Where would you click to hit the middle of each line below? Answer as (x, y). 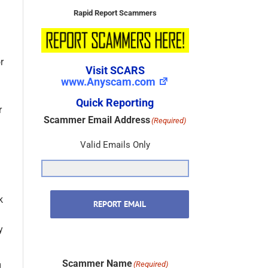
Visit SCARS (115, 57)
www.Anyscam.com (109, 69)
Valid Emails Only (115, 132)
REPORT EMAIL (119, 191)
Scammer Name (97, 251)
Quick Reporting (115, 90)
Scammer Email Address (97, 107)
